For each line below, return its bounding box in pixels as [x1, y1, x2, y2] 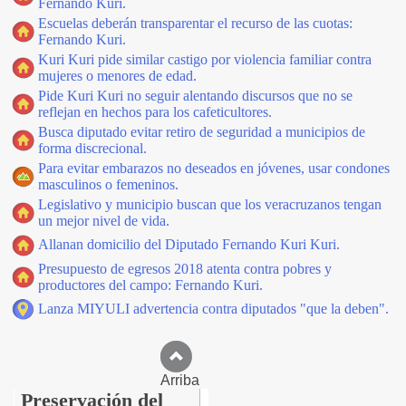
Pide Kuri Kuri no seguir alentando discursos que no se [38, 88, 353, 103]
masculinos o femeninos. [38, 177, 179, 192]
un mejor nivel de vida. [38, 213, 169, 228]
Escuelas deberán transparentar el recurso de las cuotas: [38, 15, 353, 31]
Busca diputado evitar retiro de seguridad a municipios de [38, 124, 365, 140]
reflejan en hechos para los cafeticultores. [38, 104, 272, 120]
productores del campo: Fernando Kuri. [38, 277, 263, 293]
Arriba [159, 372, 246, 388]
